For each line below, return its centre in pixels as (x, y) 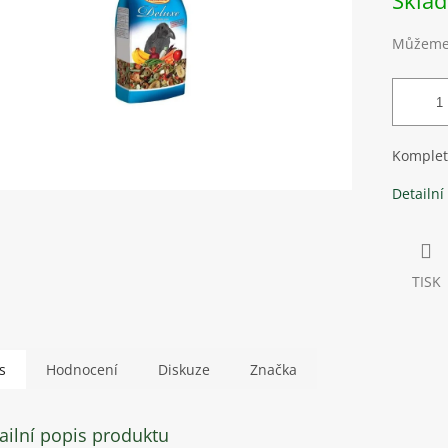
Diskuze (184, 370)
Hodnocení (82, 370)
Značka (273, 370)
